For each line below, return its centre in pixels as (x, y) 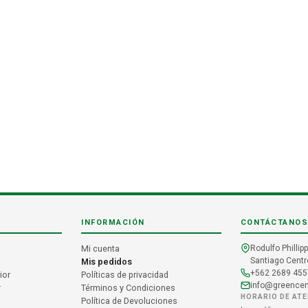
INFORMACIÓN (113, 222)
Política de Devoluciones (130, 300)
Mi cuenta (101, 248)
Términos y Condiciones (129, 287)
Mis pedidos (107, 261)
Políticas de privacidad (125, 274)
